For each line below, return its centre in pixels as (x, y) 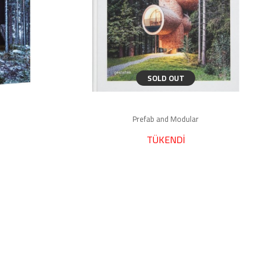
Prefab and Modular (166, 119)
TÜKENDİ (166, 140)
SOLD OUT (166, 78)
